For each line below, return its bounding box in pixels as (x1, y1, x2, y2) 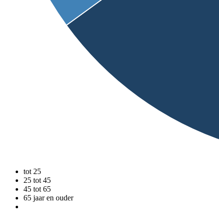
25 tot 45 (23, 176, 51, 185)
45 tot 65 (23, 185, 51, 194)
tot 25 (23, 167, 41, 176)
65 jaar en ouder (23, 194, 73, 202)
